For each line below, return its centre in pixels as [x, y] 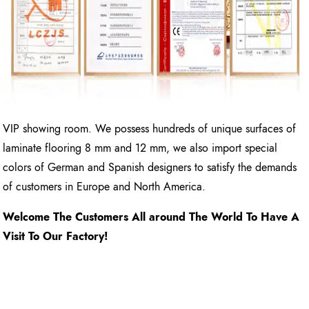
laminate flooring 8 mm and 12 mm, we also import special [140, 148]
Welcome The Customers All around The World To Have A [151, 217]
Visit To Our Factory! [56, 236]
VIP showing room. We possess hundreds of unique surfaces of [150, 128]
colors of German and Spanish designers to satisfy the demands [150, 167]
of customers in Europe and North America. [104, 186]
